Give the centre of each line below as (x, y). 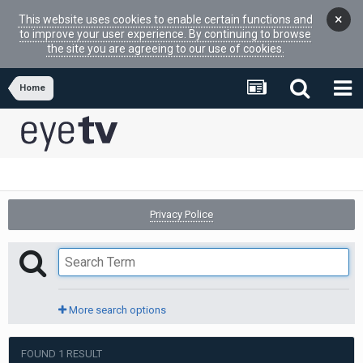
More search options (116, 310)
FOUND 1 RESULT (62, 354)
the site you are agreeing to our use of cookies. (165, 49)
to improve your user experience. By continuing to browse (165, 34)
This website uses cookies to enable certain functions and (165, 19)
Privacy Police (181, 214)
